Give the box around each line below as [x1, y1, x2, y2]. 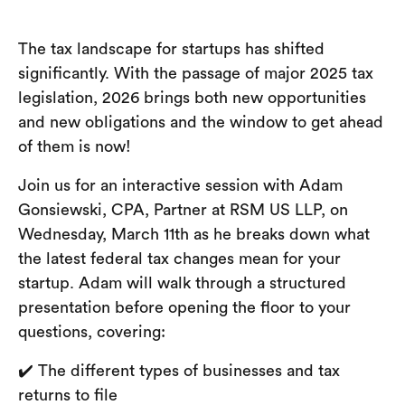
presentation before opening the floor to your [18, 299, 351, 316]
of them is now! [18, 138, 136, 155]
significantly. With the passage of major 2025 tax [18, 65, 373, 82]
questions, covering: [18, 324, 165, 341]
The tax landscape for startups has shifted [18, 41, 325, 58]
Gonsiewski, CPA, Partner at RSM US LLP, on [18, 202, 348, 219]
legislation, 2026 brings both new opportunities [18, 89, 366, 107]
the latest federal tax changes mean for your [18, 250, 341, 268]
